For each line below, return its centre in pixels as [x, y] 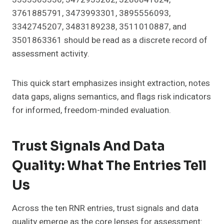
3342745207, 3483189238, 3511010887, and [99, 27]
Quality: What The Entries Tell [109, 166]
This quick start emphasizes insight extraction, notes [111, 83]
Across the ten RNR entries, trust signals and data [105, 208]
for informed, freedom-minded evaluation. [91, 110]
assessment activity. [51, 54]
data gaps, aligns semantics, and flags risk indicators [111, 97]
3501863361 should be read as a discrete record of [110, 40]
